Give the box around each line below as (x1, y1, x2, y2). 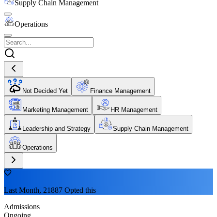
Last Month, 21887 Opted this (4, 186, 96, 194)
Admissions (4, 202, 40, 211)
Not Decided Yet (22, 87, 68, 94)
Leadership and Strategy (22, 124, 91, 132)
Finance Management (90, 87, 151, 94)
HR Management (110, 106, 157, 113)
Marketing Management (22, 106, 88, 113)
